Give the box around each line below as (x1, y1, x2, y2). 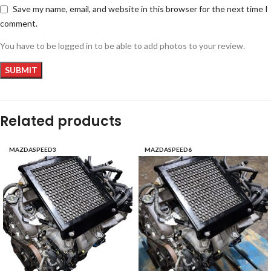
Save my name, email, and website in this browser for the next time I (13, 4, 268, 15)
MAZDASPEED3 (9, 145, 56, 153)
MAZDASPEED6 (145, 145, 192, 153)
